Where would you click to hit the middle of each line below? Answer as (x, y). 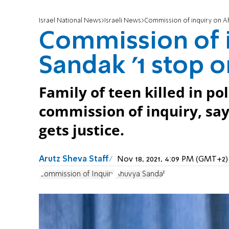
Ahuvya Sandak (141, 174)
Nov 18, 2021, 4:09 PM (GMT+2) (173, 160)
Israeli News (123, 21)
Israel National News (70, 21)
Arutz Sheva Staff (74, 160)
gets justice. (82, 130)
